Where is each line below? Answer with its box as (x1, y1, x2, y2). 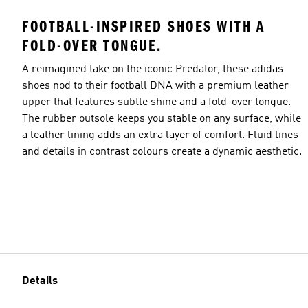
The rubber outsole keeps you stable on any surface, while (22, 113, 301, 124)
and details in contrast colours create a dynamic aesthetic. (22, 146, 302, 157)
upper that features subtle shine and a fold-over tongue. (22, 96, 291, 108)
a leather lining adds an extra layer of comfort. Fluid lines (22, 129, 298, 141)
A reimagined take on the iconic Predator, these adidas (22, 63, 283, 75)
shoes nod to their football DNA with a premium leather (22, 80, 289, 91)
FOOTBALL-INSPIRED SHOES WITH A (22, 16, 265, 36)
